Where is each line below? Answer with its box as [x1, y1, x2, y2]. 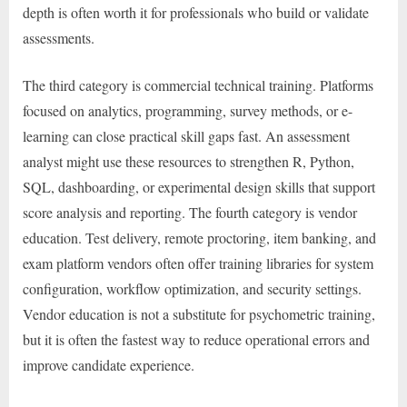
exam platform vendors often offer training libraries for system [23, 253, 373, 273]
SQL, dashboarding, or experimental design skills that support [23, 176, 375, 196]
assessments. [23, 27, 94, 47]
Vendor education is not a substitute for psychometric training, [23, 303, 375, 323]
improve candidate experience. [23, 354, 194, 374]
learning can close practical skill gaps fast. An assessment [23, 125, 350, 145]
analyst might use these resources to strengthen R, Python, [23, 151, 354, 171]
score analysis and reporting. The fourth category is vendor [23, 202, 357, 222]
